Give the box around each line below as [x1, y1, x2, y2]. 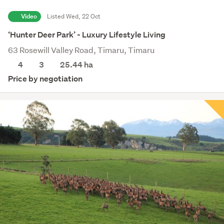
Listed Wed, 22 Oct [47, 11, 100, 20]
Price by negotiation [8, 73, 82, 84]
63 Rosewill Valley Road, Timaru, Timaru [8, 44, 154, 55]
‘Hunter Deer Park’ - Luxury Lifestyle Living [8, 29, 165, 40]
